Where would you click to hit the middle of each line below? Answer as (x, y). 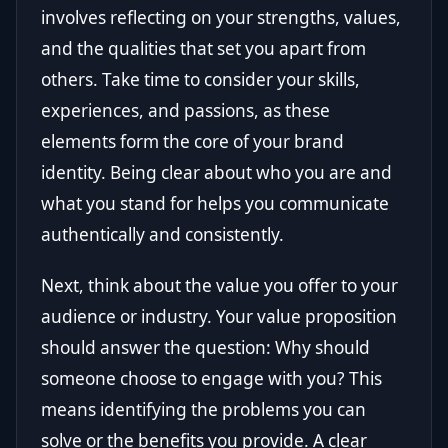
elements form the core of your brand (192, 141)
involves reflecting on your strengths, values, (221, 17)
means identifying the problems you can (203, 409)
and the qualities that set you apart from (203, 48)
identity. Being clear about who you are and (216, 172)
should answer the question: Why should (205, 347)
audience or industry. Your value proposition (219, 316)
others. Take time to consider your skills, (200, 79)
